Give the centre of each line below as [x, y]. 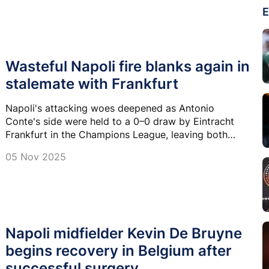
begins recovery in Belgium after [119, 250]
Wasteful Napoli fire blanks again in [128, 67]
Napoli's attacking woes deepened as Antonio [110, 108]
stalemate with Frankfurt [92, 84]
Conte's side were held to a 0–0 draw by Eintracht [120, 122]
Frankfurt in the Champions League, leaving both [116, 135]
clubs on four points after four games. [92, 148]
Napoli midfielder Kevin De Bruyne [124, 233]
